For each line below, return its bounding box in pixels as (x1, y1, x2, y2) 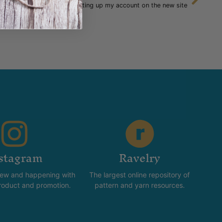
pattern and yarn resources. (94, 180, 185, 189)
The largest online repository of (89, 170, 190, 179)
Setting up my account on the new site (72, 1, 187, 9)
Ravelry (118, 145, 161, 171)
